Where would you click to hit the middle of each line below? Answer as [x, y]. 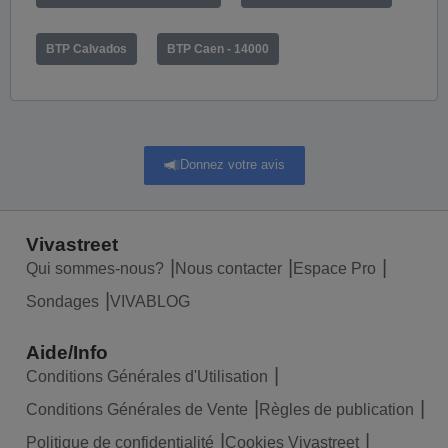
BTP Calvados [86, 48]
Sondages [62, 301]
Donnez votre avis [232, 165]
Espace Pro [334, 268]
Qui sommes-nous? [95, 268]
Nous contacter [228, 268]
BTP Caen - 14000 [218, 48]
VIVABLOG [150, 301]
